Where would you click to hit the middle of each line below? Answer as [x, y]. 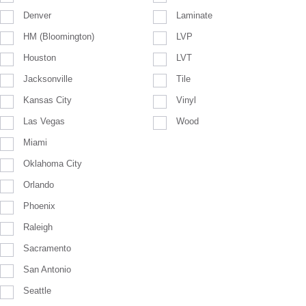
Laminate [194, 15]
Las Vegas [44, 121]
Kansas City [47, 100]
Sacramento [47, 248]
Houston [40, 57]
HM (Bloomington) [59, 36]
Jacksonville [48, 79]
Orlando [39, 184]
